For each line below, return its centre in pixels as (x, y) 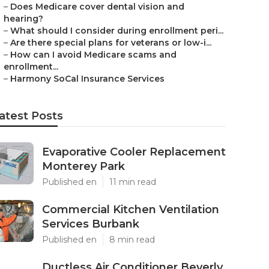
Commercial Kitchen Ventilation (131, 210)
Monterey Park (83, 166)
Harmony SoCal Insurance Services (87, 79)
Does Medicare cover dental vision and (97, 7)
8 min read (132, 240)
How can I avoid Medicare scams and (93, 55)
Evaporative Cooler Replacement (134, 152)
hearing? (23, 19)
